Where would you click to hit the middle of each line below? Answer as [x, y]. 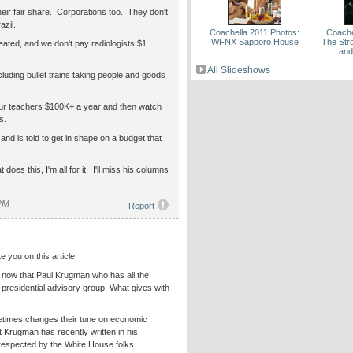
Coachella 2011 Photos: [255, 32]
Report [143, 206]
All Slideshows [239, 70]
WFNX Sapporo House [255, 42]
